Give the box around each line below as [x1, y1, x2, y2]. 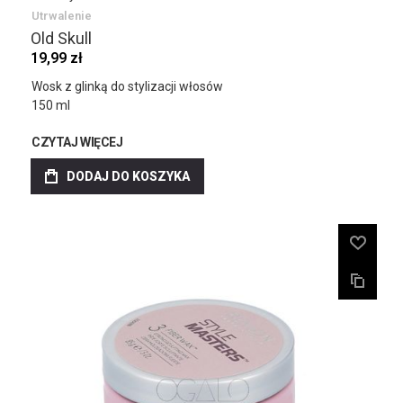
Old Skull [31, 29, 92, 48]
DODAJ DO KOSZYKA [67, 169, 190, 184]
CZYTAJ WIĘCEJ [31, 135, 123, 149]
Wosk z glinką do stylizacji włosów [31, 79, 223, 94]
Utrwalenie [31, 9, 92, 22]
